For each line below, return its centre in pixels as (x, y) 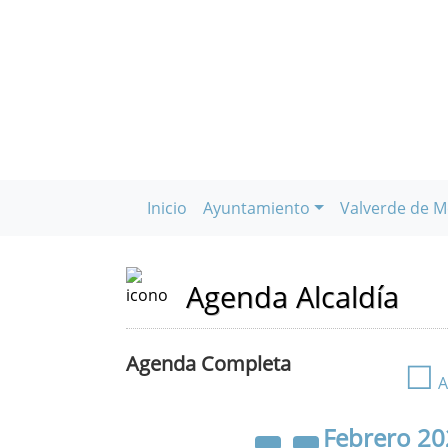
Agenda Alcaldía (292, 296)
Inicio (166, 208)
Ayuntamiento (256, 208)
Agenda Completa (208, 363)
